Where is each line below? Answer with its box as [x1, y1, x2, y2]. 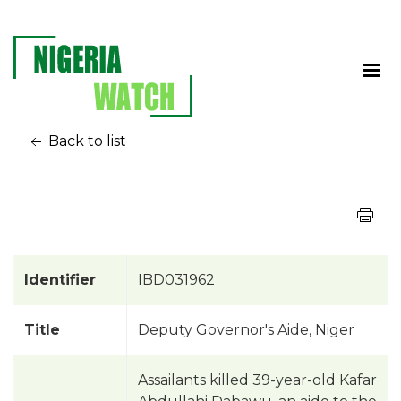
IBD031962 [138, 270, 215, 288]
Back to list [45, 132, 126, 149]
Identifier [24, 270, 96, 288]
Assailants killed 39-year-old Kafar [138, 371, 377, 388]
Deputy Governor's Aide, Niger [138, 320, 354, 338]
